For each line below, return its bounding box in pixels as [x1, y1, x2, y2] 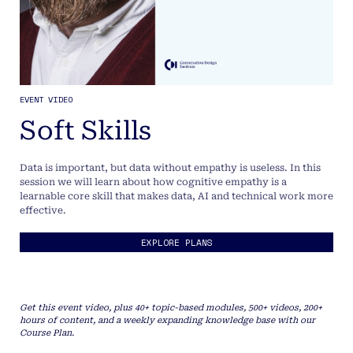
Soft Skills [20, 115, 151, 147]
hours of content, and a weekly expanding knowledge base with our [20, 315, 315, 326]
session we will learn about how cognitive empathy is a [20, 176, 287, 188]
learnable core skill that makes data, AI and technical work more [20, 190, 333, 202]
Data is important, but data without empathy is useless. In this [20, 162, 321, 173]
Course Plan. [20, 328, 74, 339]
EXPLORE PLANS [140, 236, 213, 250]
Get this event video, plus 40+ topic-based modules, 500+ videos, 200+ [20, 303, 322, 314]
